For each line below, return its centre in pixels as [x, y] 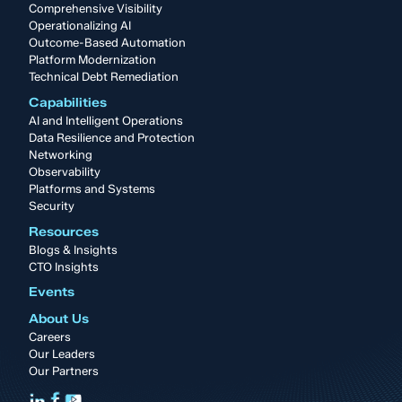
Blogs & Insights [73, 249]
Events [52, 292]
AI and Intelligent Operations [106, 121]
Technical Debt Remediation [104, 77]
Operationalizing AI [80, 26]
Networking [61, 155]
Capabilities [68, 103]
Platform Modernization [92, 60]
